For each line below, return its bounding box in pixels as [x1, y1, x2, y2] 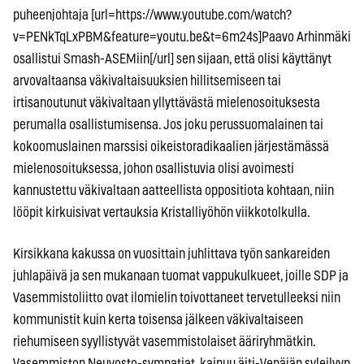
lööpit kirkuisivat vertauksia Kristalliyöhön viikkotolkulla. [13, 205, 310, 219]
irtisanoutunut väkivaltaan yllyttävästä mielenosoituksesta [13, 95, 320, 110]
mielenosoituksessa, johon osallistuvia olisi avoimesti [13, 161, 294, 175]
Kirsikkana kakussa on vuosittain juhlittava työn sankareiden [13, 246, 330, 261]
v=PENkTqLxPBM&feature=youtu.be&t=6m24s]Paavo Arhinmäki [13, 29, 351, 44]
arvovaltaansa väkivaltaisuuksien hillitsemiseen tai [13, 73, 281, 88]
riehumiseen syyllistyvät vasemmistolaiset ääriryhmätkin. [13, 334, 315, 349]
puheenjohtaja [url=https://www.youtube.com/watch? [13, 7, 292, 22]
